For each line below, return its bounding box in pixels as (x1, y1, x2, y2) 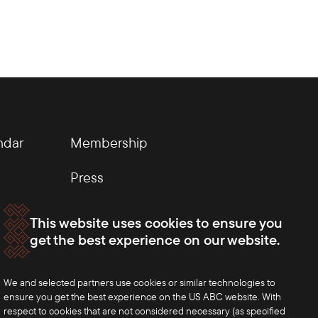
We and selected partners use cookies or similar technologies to (4, 276, 275, 289)
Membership (70, 133, 147, 151)
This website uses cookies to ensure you (29, 213, 283, 231)
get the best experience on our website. (29, 230, 280, 248)
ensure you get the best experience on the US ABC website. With (4, 290, 281, 303)
